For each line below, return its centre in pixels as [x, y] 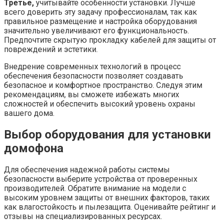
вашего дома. [29, 113]
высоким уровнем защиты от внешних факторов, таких [107, 197]
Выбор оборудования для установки [107, 134]
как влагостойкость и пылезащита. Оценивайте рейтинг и [110, 207]
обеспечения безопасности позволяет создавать [94, 76]
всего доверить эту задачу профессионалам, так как [100, 12]
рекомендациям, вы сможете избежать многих [92, 94]
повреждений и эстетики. [51, 49]
